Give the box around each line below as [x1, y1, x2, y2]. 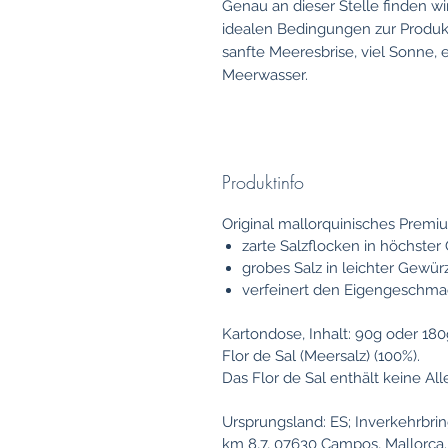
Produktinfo [222, 170, 304, 195]
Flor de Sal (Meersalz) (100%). [222, 347, 420, 366]
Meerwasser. [222, 66, 308, 85]
